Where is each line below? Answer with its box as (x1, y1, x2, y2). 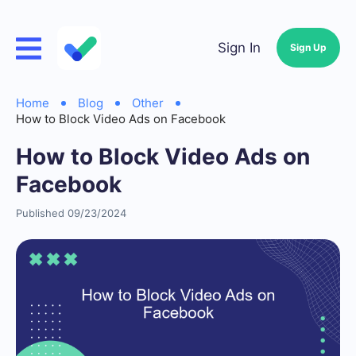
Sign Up (290, 41, 327, 53)
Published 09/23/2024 (16, 207, 126, 219)
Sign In (218, 40, 261, 56)
